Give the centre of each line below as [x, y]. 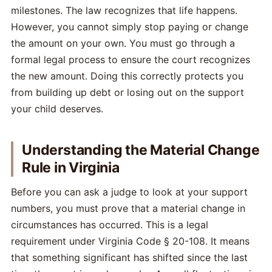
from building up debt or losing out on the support [127, 92]
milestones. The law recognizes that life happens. [124, 10]
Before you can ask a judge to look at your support [129, 192]
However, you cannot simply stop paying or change [130, 27]
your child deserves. [57, 109]
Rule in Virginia [71, 168]
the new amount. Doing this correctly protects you [127, 76]
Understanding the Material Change [141, 150]
